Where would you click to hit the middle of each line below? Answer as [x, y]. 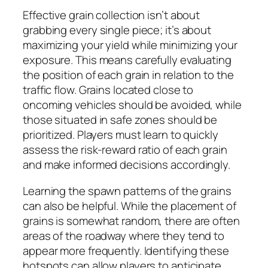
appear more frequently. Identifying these [126, 250]
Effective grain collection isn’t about [112, 15]
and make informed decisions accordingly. [127, 165]
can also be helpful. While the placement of [130, 205]
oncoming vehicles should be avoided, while [132, 105]
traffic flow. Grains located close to [108, 90]
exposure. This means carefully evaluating [127, 60]
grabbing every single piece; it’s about [117, 30]
